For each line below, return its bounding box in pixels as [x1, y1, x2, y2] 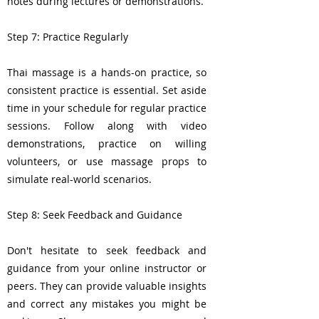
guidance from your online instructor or [7, 261, 206, 275]
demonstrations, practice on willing [7, 137, 206, 150]
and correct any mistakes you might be [7, 297, 206, 310]
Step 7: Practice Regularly [7, 30, 128, 43]
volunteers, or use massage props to [7, 155, 206, 168]
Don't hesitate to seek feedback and [7, 244, 206, 257]
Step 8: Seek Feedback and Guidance [7, 208, 182, 221]
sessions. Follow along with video [7, 119, 206, 132]
